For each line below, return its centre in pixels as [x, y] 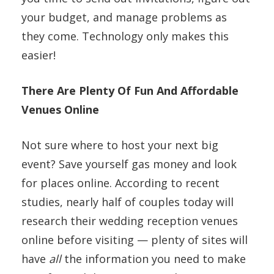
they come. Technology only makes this [125, 36]
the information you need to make [154, 258]
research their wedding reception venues [130, 220]
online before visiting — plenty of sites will [135, 239]
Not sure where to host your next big [120, 145]
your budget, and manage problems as [124, 17]
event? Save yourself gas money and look [129, 164]
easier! [39, 55]
